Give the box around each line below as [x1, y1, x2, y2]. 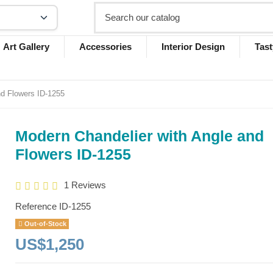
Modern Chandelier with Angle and [15, 127, 264, 144]
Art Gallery [2, 41, 49, 52]
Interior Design [161, 41, 225, 52]
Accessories [79, 41, 132, 52]
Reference [15, 200, 57, 211]
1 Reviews [63, 179, 106, 190]
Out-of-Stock [22, 219, 66, 227]
